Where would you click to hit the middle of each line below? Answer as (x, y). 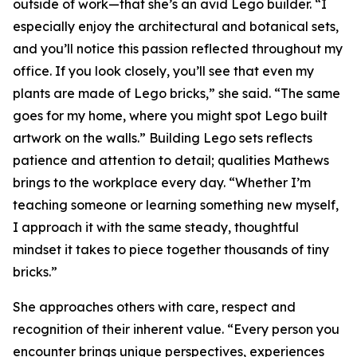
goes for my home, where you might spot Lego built (170, 116)
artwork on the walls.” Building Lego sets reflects (163, 138)
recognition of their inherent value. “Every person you (176, 329)
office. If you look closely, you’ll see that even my (163, 71)
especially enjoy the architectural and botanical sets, (176, 26)
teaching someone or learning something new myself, (176, 205)
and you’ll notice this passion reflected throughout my (178, 49)
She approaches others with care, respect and (154, 307)
